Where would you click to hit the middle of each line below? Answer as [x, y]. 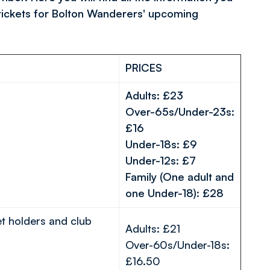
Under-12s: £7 [167, 160]
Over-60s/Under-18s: [177, 245]
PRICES [144, 67]
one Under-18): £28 [174, 193]
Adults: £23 [159, 95]
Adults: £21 [159, 228]
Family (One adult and [180, 177]
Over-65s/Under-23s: [180, 111]
